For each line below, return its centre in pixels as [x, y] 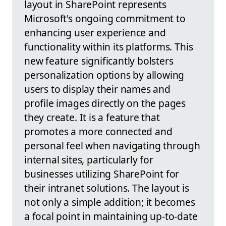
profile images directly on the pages [105, 103]
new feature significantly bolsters [99, 61]
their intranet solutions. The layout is [107, 188]
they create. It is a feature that [92, 117]
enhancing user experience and [95, 32]
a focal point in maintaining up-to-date [111, 216]
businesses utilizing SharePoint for [102, 174]
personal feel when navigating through [112, 145]
